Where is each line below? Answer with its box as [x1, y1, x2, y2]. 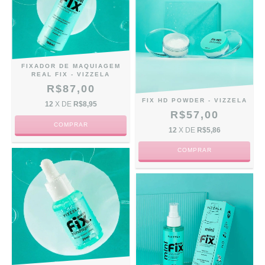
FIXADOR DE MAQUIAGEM [21, 63, 121, 70]
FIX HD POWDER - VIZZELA [141, 96, 247, 104]
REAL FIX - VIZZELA [31, 71, 110, 78]
